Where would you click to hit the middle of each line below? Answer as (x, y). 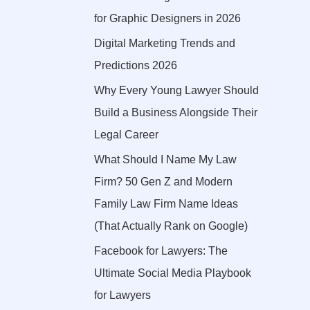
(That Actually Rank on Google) (171, 226)
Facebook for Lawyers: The (161, 250)
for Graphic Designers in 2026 (167, 18)
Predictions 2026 (136, 65)
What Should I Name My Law (165, 159)
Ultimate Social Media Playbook (173, 273)
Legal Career (126, 134)
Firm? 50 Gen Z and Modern (163, 181)
